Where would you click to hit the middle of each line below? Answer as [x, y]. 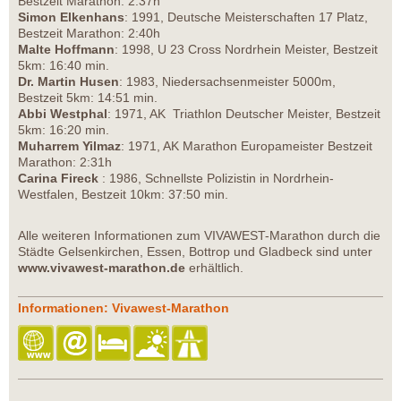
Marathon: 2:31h [65, 162]
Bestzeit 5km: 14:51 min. [88, 98]
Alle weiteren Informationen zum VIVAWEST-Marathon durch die [199, 236]
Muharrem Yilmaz [69, 146]
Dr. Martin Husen [68, 82]
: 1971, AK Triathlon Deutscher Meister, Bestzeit [244, 114]
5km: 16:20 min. [64, 130]
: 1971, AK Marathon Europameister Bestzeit [247, 146]
